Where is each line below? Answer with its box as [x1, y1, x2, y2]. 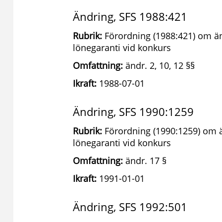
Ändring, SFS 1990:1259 [73, 104, 194, 119]
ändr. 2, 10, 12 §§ [123, 59, 195, 71]
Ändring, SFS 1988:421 [73, 9, 187, 24]
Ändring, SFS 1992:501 [73, 199, 187, 214]
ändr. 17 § [123, 155, 166, 166]
